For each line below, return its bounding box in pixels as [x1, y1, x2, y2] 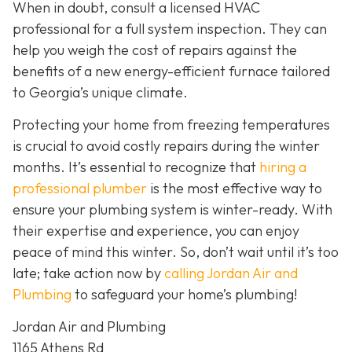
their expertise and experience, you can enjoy [13, 221, 299, 240]
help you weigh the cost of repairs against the [13, 40, 297, 59]
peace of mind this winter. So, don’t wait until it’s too [13, 242, 339, 261]
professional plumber [13, 178, 147, 197]
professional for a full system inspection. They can [13, 19, 327, 38]
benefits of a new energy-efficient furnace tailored [13, 61, 330, 80]
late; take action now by [13, 263, 161, 282]
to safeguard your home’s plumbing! [71, 284, 297, 303]
